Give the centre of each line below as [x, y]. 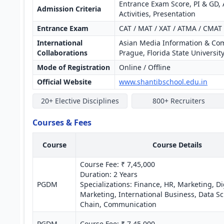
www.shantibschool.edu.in [163, 82]
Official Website [64, 82]
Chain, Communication [118, 204]
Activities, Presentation [157, 14]
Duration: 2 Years [109, 174]
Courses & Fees [62, 122]
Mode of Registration [73, 67]
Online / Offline [145, 67]
